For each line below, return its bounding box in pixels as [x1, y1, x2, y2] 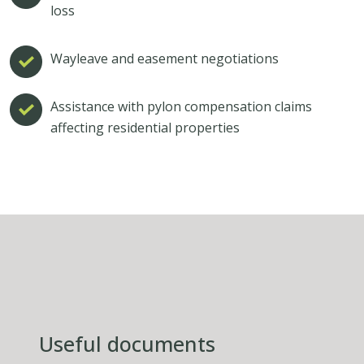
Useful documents [39, 330, 215, 358]
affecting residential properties [50, 119, 243, 137]
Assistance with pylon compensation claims [50, 97, 312, 116]
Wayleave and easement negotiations [50, 50, 282, 68]
